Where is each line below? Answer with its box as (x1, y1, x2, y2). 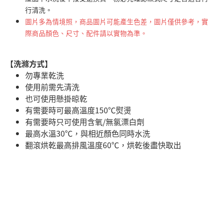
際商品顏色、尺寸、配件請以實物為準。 (25, 28, 147, 38)
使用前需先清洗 (25, 80, 79, 93)
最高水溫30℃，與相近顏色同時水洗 (25, 127, 150, 139)
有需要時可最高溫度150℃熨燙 (25, 104, 131, 116)
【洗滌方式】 (6, 57, 52, 69)
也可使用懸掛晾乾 (25, 92, 87, 104)
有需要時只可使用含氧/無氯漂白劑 (25, 115, 144, 127)
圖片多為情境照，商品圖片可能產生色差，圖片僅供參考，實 (25, 16, 208, 26)
